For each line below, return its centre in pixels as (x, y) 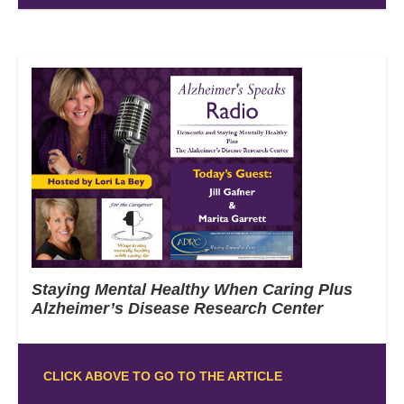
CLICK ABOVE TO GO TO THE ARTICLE (162, 376)
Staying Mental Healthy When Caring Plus (192, 289)
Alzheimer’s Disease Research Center (177, 308)
